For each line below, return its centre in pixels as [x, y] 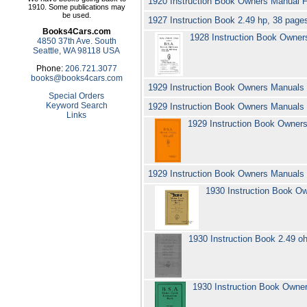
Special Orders [77, 96]
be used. [76, 15]
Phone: [50, 68]
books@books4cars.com [76, 78]
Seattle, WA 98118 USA [77, 50]
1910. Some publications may [76, 7]
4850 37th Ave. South [76, 41]
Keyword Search [76, 105]
